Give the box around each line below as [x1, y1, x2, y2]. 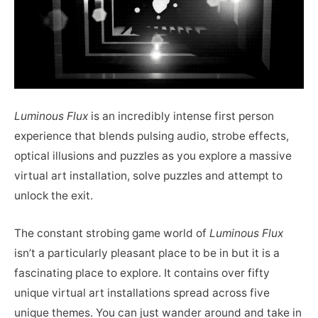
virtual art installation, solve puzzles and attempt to [14, 169, 283, 183]
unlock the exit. [14, 189, 93, 203]
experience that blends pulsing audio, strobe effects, [14, 129, 289, 143]
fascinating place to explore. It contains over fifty [14, 265, 270, 280]
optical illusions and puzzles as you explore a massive [14, 149, 292, 163]
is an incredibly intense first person [88, 109, 274, 124]
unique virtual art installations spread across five [14, 285, 270, 300]
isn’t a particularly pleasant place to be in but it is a [14, 246, 280, 260]
